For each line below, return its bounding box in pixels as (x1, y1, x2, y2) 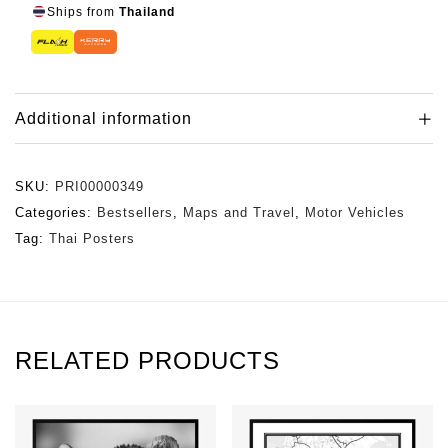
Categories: (15, 205, 97, 221)
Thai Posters (49, 231, 135, 247)
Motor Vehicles (305, 205, 405, 221)
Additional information (15, 110, 192, 128)
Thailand (119, 4, 175, 19)
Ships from (47, 4, 119, 19)
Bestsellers (97, 205, 173, 221)
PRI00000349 (55, 179, 144, 195)
